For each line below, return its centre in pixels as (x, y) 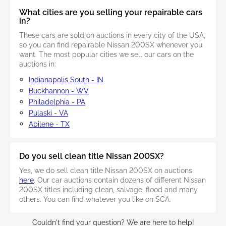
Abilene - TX (49, 124)
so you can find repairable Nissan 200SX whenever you (111, 45)
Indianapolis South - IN (66, 80)
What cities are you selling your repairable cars (111, 13)
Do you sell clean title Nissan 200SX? (92, 156)
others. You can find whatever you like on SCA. (95, 200)
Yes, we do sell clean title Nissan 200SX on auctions (106, 171)
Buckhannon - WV (59, 91)
